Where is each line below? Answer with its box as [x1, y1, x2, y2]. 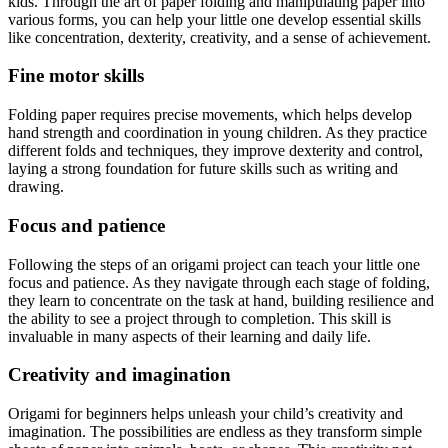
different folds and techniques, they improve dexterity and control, [8, 142, 423, 160]
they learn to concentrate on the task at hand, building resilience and [8, 291, 434, 309]
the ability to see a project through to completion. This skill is [8, 309, 391, 327]
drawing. [8, 178, 64, 196]
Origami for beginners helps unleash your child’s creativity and [8, 404, 403, 422]
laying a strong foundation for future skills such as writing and [8, 160, 398, 178]
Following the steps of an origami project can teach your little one [8, 255, 420, 273]
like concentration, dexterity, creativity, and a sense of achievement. [8, 28, 431, 46]
